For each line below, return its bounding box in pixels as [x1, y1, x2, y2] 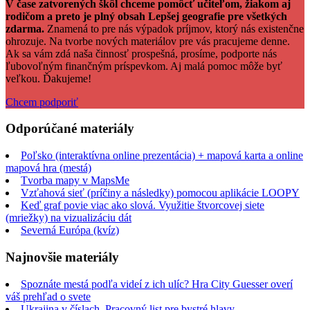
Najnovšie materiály [6, 249, 119, 264]
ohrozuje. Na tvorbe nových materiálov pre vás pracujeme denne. [6, 35, 290, 47]
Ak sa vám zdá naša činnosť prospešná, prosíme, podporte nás [6, 47, 277, 60]
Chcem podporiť [6, 95, 78, 108]
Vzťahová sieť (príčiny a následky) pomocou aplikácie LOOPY [21, 187, 300, 199]
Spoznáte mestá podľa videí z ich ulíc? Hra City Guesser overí [21, 277, 293, 290]
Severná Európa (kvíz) [21, 224, 119, 237]
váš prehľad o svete [6, 290, 91, 302]
